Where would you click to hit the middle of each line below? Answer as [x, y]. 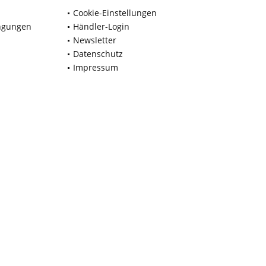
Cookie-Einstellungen [115, 13]
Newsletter [95, 40]
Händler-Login [101, 27]
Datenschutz [98, 54]
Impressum [96, 68]
